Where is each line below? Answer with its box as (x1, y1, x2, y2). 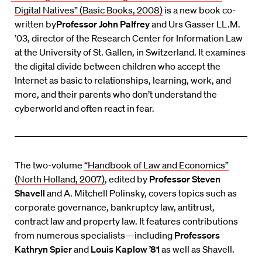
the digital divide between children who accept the (15, 60, 220, 73)
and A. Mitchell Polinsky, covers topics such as (45, 187, 237, 199)
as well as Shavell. (160, 243, 235, 256)
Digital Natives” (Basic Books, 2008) (15, 4, 163, 16)
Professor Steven (149, 173, 220, 185)
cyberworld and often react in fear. (15, 102, 154, 115)
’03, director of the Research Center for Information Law (15, 32, 243, 44)
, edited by (105, 173, 149, 185)
